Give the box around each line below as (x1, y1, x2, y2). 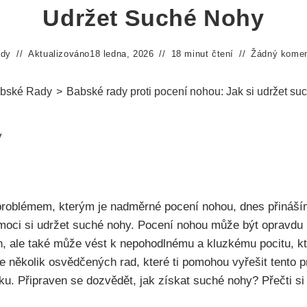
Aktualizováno (28, 49, 90, 59)
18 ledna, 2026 (90, 49, 154, 59)
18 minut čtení (171, 49, 234, 59)
